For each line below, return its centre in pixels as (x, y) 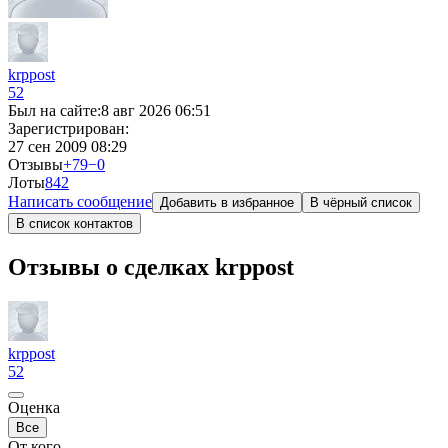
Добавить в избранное (227, 202)
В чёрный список (361, 202)
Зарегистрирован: (68, 128)
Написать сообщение (80, 201)
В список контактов (74, 223)
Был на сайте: (54, 110)
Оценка (34, 407)
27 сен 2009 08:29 (67, 146)
